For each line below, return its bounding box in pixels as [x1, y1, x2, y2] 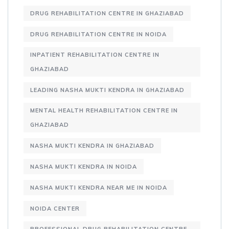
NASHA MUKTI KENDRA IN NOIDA [30, 163, 137, 171]
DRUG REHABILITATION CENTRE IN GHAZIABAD [30, 10, 184, 17]
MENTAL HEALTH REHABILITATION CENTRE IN [30, 107, 178, 114]
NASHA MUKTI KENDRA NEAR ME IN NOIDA [30, 184, 167, 192]
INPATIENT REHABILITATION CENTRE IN [30, 51, 159, 59]
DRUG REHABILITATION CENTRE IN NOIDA [30, 31, 167, 38]
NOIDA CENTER [30, 205, 80, 213]
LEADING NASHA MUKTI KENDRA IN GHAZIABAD [30, 86, 185, 94]
